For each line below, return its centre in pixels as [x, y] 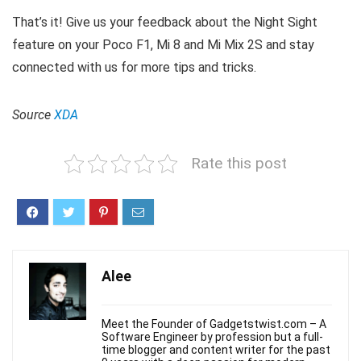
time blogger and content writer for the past [216, 350]
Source [33, 115]
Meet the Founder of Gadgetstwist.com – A [214, 324]
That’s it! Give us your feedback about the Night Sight [165, 23]
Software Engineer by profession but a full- [212, 337]
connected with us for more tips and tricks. [134, 68]
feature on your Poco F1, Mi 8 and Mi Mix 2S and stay [163, 45]
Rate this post [239, 164]
